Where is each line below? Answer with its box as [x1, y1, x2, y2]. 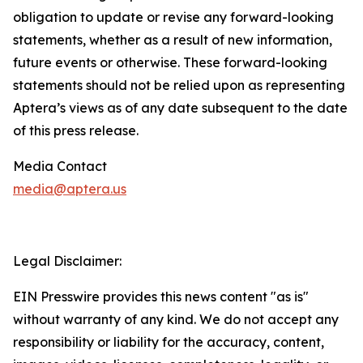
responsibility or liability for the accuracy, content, [13, 334, 324, 350]
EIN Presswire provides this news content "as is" [13, 288, 309, 305]
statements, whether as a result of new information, [13, 32, 332, 48]
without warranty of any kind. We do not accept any [13, 311, 339, 327]
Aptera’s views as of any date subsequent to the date [13, 100, 348, 116]
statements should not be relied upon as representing [13, 77, 345, 93]
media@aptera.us [13, 181, 126, 197]
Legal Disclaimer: [13, 253, 122, 269]
